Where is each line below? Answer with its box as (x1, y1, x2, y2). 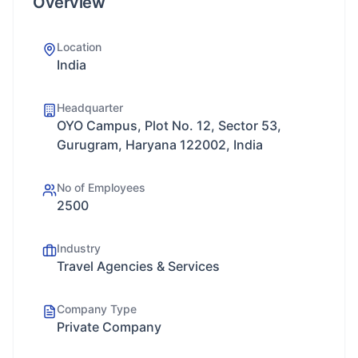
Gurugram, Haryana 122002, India (57, 137, 263, 153)
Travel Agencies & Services (57, 258, 220, 274)
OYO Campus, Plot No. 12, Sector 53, (57, 117, 281, 133)
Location (57, 40, 101, 54)
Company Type (57, 302, 137, 316)
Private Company (57, 319, 161, 335)
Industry (57, 241, 101, 255)
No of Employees (57, 181, 145, 194)
